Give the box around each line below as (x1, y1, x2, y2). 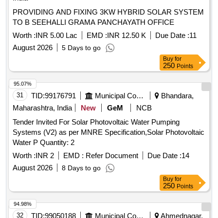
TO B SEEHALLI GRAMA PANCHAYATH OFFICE (13, 18, 174, 27)
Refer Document (84, 151, 138, 160)
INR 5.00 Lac (36, 31, 77, 40)
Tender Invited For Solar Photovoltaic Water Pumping (13, 118, 180, 127)
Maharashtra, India (13, 104, 72, 112)
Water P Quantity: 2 (40, 138, 74, 147)
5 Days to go (62, 44, 101, 52)
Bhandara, (159, 91, 194, 100)
